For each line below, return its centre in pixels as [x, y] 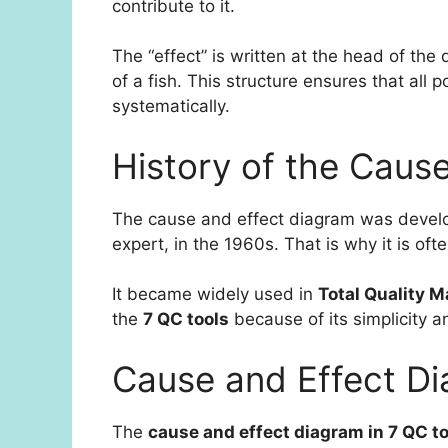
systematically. [171, 106]
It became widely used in [215, 294]
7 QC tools [186, 319]
